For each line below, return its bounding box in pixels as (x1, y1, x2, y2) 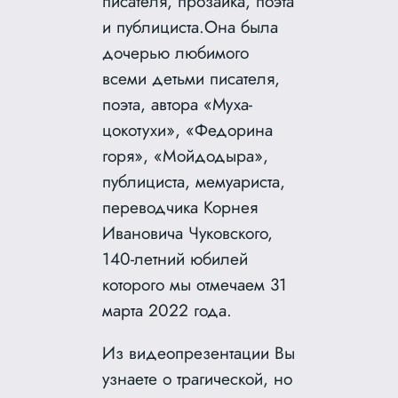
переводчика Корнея (102, 194, 259, 219)
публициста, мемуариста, (102, 168, 286, 194)
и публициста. (102, 13, 205, 39)
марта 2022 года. (102, 297, 233, 322)
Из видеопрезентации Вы (102, 340, 296, 366)
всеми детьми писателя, (102, 65, 281, 91)
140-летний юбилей (102, 245, 249, 271)
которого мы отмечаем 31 (102, 271, 288, 297)
